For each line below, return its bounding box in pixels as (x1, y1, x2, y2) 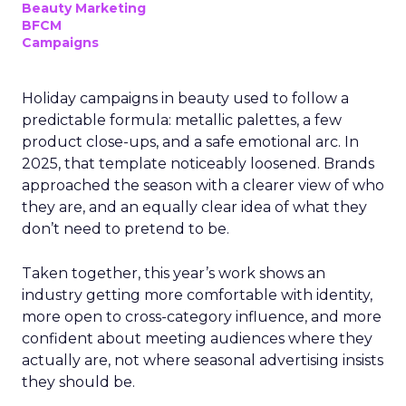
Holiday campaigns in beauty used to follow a (22, 90, 349, 107)
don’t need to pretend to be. (22, 220, 229, 237)
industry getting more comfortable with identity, (22, 286, 372, 304)
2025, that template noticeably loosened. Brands (22, 155, 374, 172)
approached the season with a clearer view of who (22, 177, 384, 194)
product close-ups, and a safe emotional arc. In (22, 133, 359, 150)
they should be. (22, 373, 135, 391)
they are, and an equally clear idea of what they (22, 198, 367, 216)
